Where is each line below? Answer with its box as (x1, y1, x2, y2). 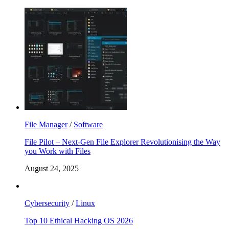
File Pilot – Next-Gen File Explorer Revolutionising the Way (25, 137, 220, 146)
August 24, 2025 (25, 164, 79, 173)
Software (74, 120, 103, 129)
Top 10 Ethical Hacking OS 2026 (25, 216, 133, 225)
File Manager (25, 120, 67, 129)
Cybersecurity (25, 198, 70, 208)
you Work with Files (25, 146, 90, 155)
